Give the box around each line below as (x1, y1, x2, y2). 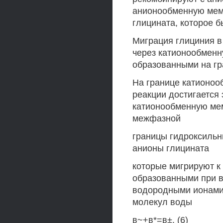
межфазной (132, 113, 181, 123)
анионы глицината (132, 143, 209, 153)
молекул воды (132, 197, 192, 207)
